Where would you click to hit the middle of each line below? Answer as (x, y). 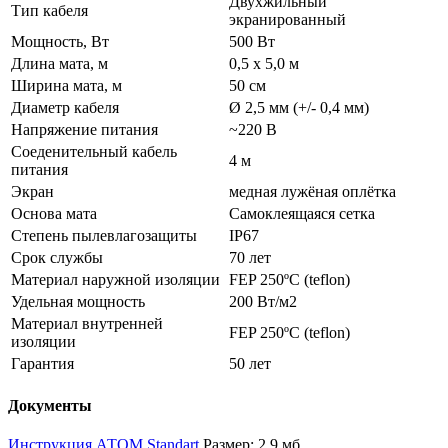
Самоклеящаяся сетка (302, 213)
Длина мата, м (59, 63)
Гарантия (42, 363)
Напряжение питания (84, 129)
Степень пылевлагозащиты (104, 235)
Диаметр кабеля (65, 107)
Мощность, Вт (60, 41)
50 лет (250, 363)
